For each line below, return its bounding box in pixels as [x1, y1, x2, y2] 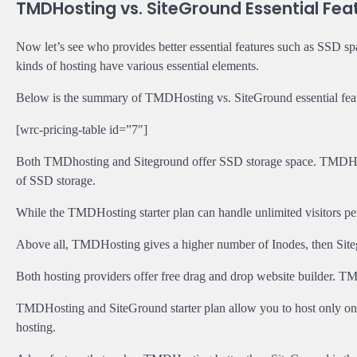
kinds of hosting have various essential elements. [16, 59, 259, 73]
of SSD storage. [16, 174, 96, 188]
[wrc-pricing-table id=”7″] [16, 123, 147, 137]
